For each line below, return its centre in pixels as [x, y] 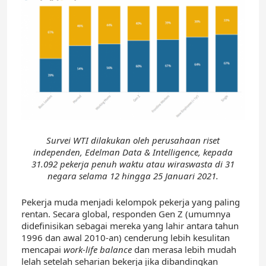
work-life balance [98, 250]
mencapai [42, 250]
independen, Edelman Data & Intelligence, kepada [133, 152]
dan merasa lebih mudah [184, 250]
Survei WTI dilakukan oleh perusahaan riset [133, 140]
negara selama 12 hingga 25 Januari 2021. [133, 176]
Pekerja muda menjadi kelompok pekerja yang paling [131, 202]
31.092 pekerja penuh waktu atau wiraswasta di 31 [133, 164]
